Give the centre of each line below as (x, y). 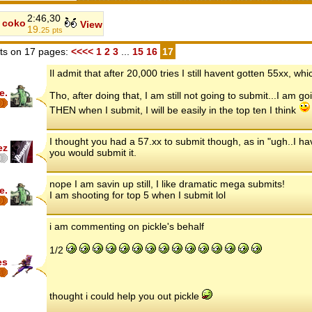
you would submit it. (93, 153)
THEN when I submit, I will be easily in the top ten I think (174, 110)
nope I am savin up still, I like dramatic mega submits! (167, 184)
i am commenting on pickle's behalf (127, 227)
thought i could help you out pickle (126, 296)
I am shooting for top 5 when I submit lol (138, 195)
